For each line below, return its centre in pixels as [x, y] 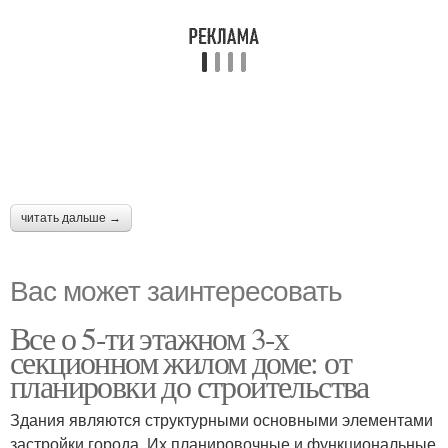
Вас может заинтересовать [176, 289]
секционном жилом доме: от [180, 361]
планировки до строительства [189, 385]
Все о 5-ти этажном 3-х [149, 337]
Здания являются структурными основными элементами [221, 419]
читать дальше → [71, 218]
